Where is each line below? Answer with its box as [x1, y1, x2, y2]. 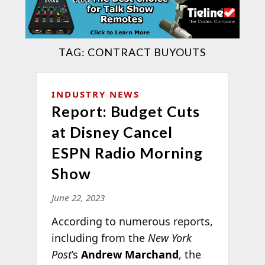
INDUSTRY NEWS [51, 88, 140, 100]
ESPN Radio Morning [51, 143, 203, 161]
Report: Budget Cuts [51, 102, 200, 120]
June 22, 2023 [51, 191, 105, 203]
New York [147, 230, 192, 245]
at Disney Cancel [51, 122, 173, 141]
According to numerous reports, [51, 214, 213, 228]
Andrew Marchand [80, 247, 179, 261]
